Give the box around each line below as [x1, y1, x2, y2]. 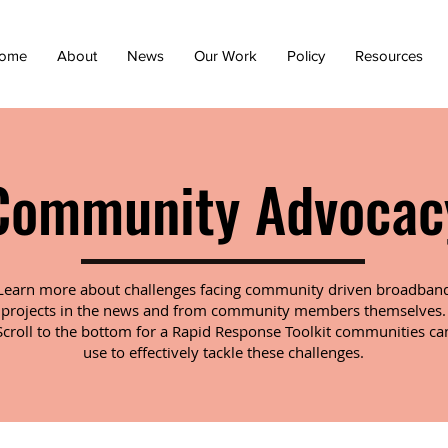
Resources [354, 47, 423, 64]
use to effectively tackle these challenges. [83, 342, 364, 362]
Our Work [193, 47, 257, 64]
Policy [286, 47, 325, 64]
